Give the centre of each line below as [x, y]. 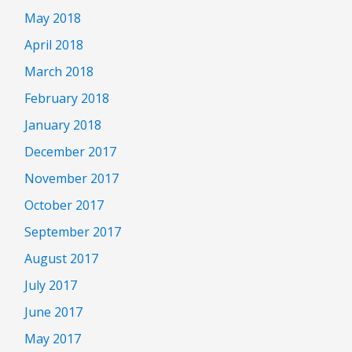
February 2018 [67, 98]
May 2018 [53, 18]
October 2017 [64, 205]
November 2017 [71, 178]
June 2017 [53, 312]
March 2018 [59, 71]
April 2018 [54, 44]
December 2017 [70, 151]
